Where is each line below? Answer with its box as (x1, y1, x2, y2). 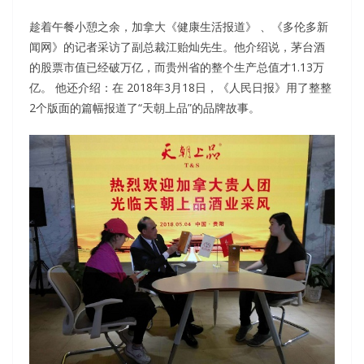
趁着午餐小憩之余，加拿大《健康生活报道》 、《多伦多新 (29, 18, 328, 34)
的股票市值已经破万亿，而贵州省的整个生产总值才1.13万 (29, 58, 324, 75)
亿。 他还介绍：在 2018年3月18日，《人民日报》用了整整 (29, 79, 331, 95)
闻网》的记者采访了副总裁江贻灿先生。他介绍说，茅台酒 (29, 38, 325, 54)
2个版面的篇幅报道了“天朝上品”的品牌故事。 (29, 99, 260, 115)
